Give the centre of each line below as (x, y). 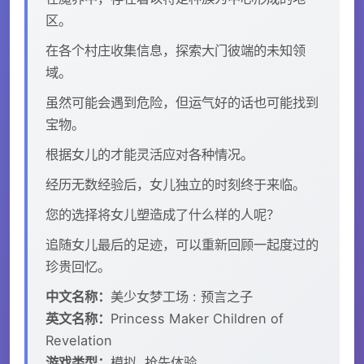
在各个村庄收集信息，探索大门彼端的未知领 (175, 50)
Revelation (79, 340)
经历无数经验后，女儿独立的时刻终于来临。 (175, 184)
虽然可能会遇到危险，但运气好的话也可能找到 (182, 102)
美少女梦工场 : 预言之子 (182, 296)
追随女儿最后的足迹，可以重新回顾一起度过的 (182, 244)
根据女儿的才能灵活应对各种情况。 (149, 154)
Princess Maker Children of (197, 318)
